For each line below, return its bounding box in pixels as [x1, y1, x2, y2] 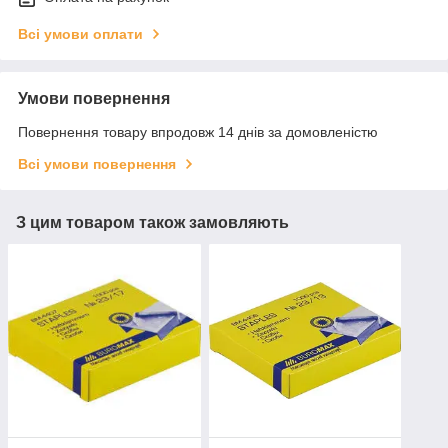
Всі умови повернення [18, 156, 176, 173]
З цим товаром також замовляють [16, 214, 289, 232]
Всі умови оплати [18, 26, 143, 43]
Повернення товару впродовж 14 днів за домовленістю [18, 124, 378, 141]
